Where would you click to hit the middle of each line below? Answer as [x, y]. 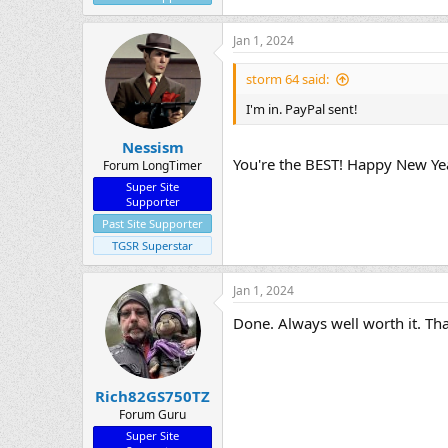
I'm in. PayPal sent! [302, 109]
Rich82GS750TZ [152, 396]
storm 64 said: [287, 79]
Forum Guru [152, 415]
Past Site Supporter [152, 223]
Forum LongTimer [152, 165]
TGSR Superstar [152, 245]
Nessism [152, 146]
